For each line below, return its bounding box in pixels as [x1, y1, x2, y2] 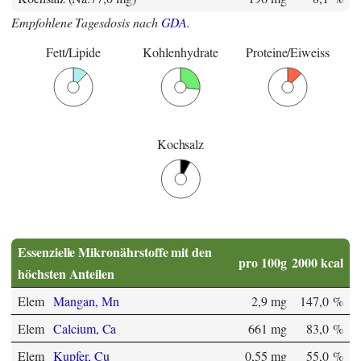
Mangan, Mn [53, 293, 119, 310]
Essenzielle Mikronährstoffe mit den [18, 243, 213, 262]
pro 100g [239, 253, 287, 272]
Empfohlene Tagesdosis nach [11, 14, 161, 31]
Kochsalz [156, 135, 205, 153]
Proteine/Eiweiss [245, 44, 330, 61]
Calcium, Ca [53, 320, 117, 338]
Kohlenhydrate [143, 44, 218, 61]
